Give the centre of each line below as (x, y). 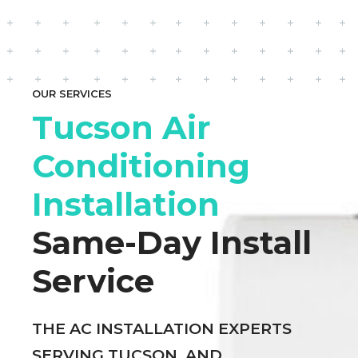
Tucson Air (121, 127)
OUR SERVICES (72, 93)
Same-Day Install (172, 242)
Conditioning (141, 165)
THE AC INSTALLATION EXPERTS (162, 329)
